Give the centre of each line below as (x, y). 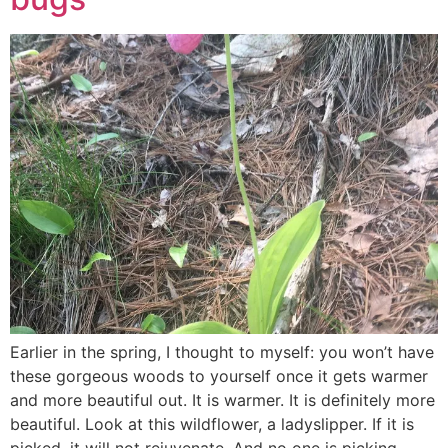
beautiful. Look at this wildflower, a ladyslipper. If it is (212, 424)
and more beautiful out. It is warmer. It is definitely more (222, 400)
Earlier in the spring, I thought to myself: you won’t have (222, 352)
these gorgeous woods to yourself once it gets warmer (219, 376)
